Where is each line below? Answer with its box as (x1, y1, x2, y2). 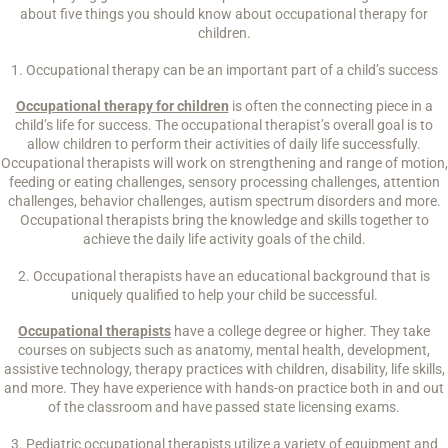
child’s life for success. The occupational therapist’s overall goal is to (15, 117, 433, 133)
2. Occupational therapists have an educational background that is (18, 267, 430, 284)
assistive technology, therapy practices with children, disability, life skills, (3, 361, 445, 377)
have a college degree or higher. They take (171, 323, 430, 339)
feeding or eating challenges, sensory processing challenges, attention (8, 174, 440, 190)
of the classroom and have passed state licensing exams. (48, 399, 400, 415)
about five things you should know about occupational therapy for (20, 6, 428, 22)
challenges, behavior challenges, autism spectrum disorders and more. (7, 193, 441, 209)
